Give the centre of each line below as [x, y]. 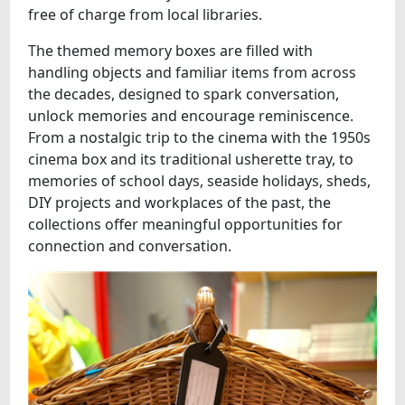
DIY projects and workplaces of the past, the [180, 202]
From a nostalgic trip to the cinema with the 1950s [200, 137]
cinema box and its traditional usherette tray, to [191, 159]
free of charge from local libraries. [146, 14]
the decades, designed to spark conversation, [184, 94]
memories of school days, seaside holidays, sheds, [200, 181]
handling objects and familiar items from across [193, 72]
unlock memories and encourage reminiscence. [191, 116]
